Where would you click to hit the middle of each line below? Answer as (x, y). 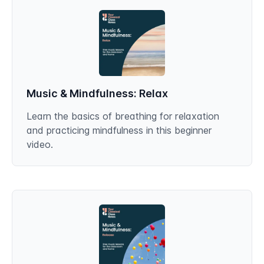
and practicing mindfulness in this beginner (119, 130)
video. (40, 144)
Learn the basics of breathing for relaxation (123, 116)
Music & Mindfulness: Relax (97, 93)
